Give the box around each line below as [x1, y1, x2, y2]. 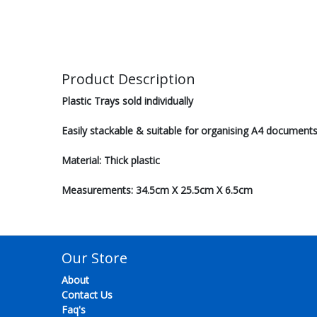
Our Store [62, 248, 127, 267]
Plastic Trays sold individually [62, 94, 193, 108]
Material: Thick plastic [62, 154, 160, 167]
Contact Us [62, 288, 113, 301]
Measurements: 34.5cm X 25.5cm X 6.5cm [62, 183, 253, 197]
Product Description [62, 69, 195, 88]
